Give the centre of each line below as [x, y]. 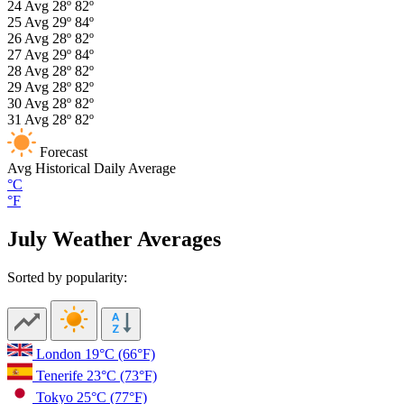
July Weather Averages [114, 239]
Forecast [64, 151]
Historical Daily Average [106, 168]
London [60, 353]
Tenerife [61, 375]
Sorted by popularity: [67, 277]
